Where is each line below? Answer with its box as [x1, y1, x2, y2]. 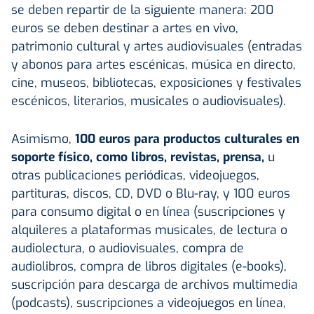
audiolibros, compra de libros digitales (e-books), [11, 257, 287, 275]
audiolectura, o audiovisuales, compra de [11, 239, 244, 257]
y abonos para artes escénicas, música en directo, [11, 55, 296, 73]
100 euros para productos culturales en [71, 130, 299, 147]
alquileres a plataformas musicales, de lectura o [11, 221, 287, 238]
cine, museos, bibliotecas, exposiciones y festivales [11, 74, 301, 91]
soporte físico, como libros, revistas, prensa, [11, 148, 264, 165]
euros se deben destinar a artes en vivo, [11, 19, 238, 36]
